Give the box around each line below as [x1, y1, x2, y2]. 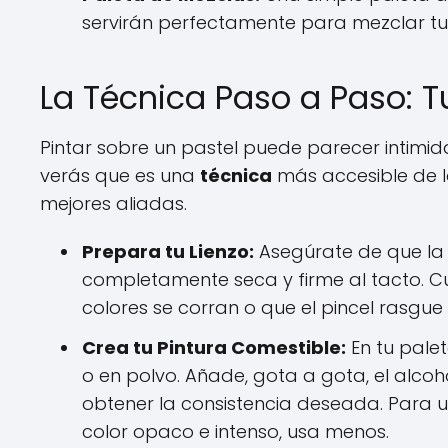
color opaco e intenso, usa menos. [82, 419, 389, 444]
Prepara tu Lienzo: [82, 239, 254, 264]
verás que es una [40, 163, 200, 188]
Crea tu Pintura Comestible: [82, 335, 346, 360]
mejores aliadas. [40, 191, 187, 216]
